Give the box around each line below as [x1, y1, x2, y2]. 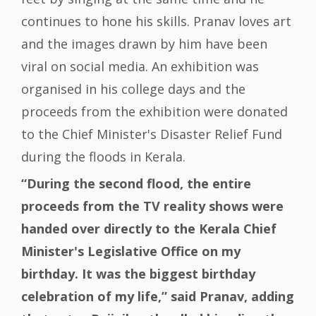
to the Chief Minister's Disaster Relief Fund [21, 126, 282, 143]
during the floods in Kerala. [21, 148, 186, 166]
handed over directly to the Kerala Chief [21, 220, 276, 238]
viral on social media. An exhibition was [21, 58, 259, 75]
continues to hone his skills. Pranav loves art [21, 13, 291, 30]
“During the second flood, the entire [21, 175, 251, 193]
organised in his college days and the [21, 80, 245, 98]
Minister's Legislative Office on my [21, 243, 241, 260]
